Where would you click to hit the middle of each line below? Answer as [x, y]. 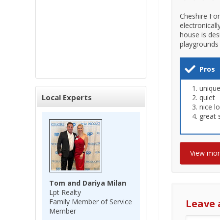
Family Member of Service [91, 202]
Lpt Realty [65, 192]
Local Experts [67, 97]
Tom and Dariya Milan [88, 183]
